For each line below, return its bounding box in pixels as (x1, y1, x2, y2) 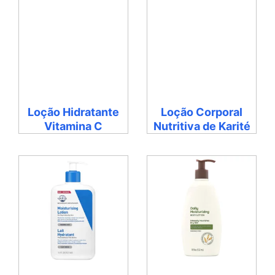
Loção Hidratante (28, 105, 119, 118)
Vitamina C (44, 119, 103, 133)
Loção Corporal (161, 105, 242, 118)
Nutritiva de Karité (153, 119, 250, 133)
